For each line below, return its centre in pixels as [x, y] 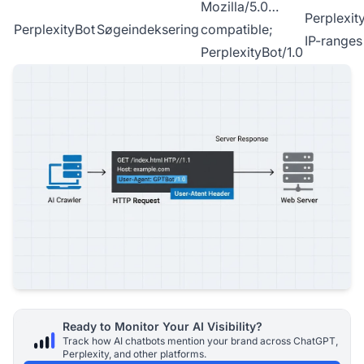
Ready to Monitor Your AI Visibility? [162, 327]
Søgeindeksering [148, 29]
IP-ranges [334, 41]
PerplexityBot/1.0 [252, 52]
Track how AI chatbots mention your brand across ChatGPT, [200, 341]
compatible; [237, 29]
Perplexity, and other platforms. [134, 354]
